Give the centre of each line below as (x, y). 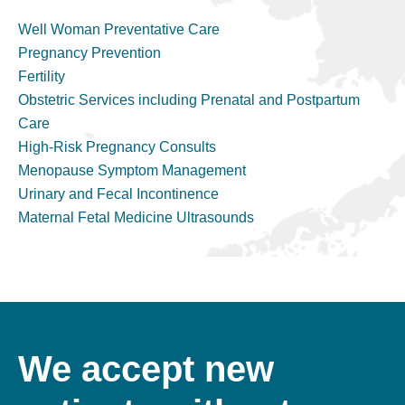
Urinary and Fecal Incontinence (118, 193)
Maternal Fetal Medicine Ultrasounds (136, 217)
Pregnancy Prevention (89, 52)
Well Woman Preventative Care (119, 29)
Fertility (42, 76)
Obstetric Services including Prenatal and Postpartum (189, 99)
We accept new (146, 368)
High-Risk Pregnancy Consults (117, 146)
